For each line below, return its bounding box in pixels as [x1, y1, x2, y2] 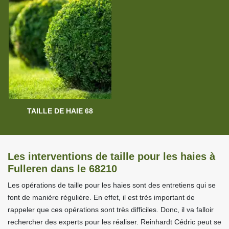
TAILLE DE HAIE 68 [27, 107, 93, 116]
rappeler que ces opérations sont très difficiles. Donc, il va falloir [8, 205, 214, 214]
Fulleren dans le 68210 [8, 163, 117, 175]
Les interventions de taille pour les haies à [8, 151, 215, 163]
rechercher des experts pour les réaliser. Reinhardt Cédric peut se [8, 218, 221, 226]
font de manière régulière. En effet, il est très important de [8, 193, 195, 202]
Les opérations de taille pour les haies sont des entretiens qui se [8, 181, 216, 190]
